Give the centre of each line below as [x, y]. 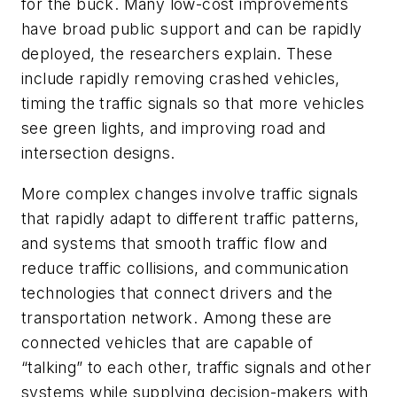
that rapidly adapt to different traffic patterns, [191, 218]
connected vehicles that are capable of [167, 342]
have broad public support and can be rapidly [192, 29]
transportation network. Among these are [177, 317]
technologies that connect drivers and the [177, 292]
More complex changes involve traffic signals [190, 193]
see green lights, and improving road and [173, 128]
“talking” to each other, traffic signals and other [196, 367]
